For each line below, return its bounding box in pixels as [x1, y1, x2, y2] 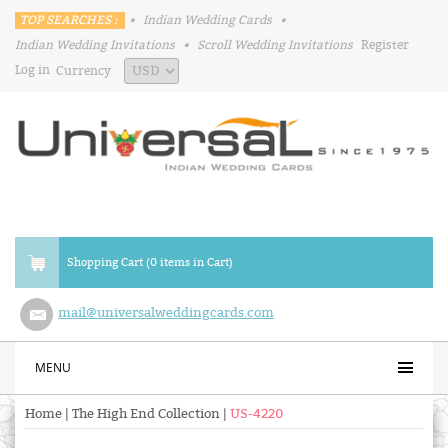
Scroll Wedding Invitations [197, 38, 353, 52]
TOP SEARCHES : [15, 13, 125, 27]
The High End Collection [72, 406, 220, 423]
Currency [56, 64, 124, 78]
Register [361, 38, 409, 52]
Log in [15, 63, 50, 77]
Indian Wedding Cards [143, 13, 272, 27]
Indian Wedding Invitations [15, 38, 175, 52]
